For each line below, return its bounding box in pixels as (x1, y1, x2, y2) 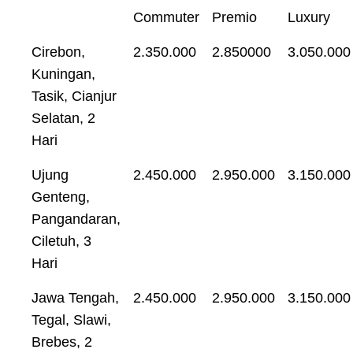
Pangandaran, (32, 210, 121, 227)
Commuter (133, 9, 199, 25)
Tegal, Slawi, (32, 311, 111, 328)
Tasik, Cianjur (32, 87, 117, 104)
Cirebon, (32, 43, 85, 60)
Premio (212, 9, 257, 25)
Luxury (288, 9, 330, 25)
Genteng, (32, 188, 90, 205)
